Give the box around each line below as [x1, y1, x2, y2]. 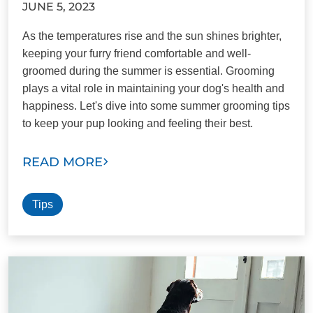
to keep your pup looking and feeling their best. [22, 117, 253, 129]
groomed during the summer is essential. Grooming [22, 64, 275, 77]
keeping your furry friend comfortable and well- [22, 47, 251, 59]
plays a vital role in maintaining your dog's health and [22, 82, 284, 94]
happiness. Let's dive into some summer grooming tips [22, 99, 290, 112]
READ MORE [22, 154, 103, 170]
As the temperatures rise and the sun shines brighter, [22, 29, 282, 42]
